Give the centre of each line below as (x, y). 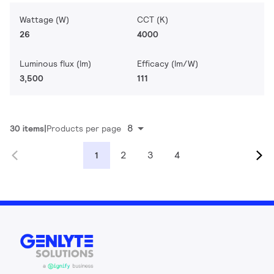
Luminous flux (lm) (55, 64)
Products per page (84, 128)
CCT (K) (153, 20)
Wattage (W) (44, 20)
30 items (27, 128)
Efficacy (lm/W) (168, 64)
